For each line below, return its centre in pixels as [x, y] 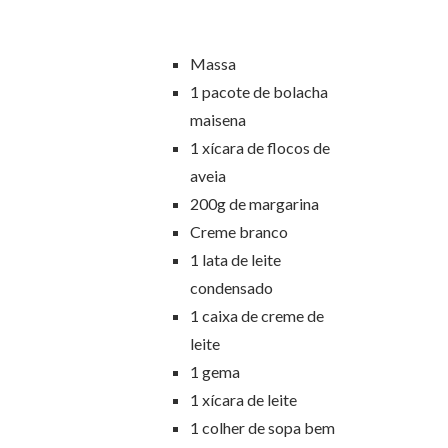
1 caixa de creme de [257, 316]
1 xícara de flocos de [260, 148]
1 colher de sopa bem [262, 428]
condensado [231, 288]
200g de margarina [254, 204]
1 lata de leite [235, 260]
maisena [218, 120]
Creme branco [239, 232]
